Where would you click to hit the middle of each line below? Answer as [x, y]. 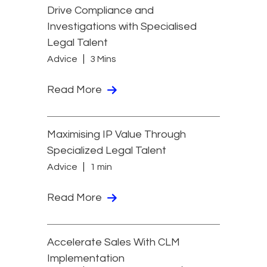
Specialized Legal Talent [107, 150]
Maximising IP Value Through [117, 134]
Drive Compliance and [100, 10]
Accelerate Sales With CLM [114, 242]
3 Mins [103, 59]
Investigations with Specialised [122, 26]
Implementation [86, 258]
